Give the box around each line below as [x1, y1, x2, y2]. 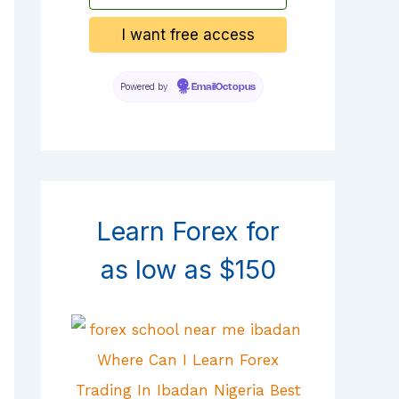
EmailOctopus [191, 82, 256, 92]
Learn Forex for [96, 215, 280, 247]
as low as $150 [100, 253, 276, 285]
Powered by [119, 80, 171, 92]
